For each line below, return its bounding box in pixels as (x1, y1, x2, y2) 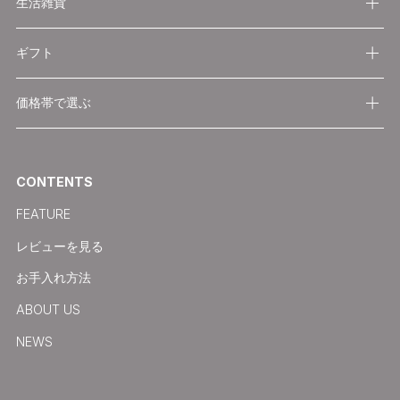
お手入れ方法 (15, 270, 91, 286)
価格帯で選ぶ (15, 95, 91, 111)
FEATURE (15, 205, 71, 221)
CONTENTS (15, 173, 93, 189)
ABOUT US (15, 302, 80, 318)
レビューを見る (15, 237, 104, 254)
